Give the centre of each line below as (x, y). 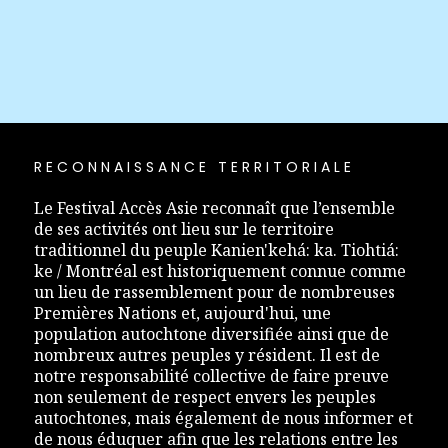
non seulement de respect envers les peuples (204, 397)
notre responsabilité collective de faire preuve (211, 376)
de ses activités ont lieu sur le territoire (183, 229)
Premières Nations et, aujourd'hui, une (182, 313)
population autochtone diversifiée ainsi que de (211, 334)
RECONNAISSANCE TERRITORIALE (194, 167)
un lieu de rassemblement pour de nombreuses (214, 292)
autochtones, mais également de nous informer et (223, 418)
